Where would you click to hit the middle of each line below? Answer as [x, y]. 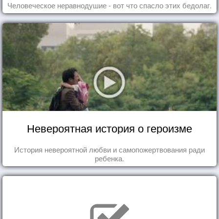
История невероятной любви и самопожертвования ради [109, 149]
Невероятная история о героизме [109, 128]
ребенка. [109, 158]
